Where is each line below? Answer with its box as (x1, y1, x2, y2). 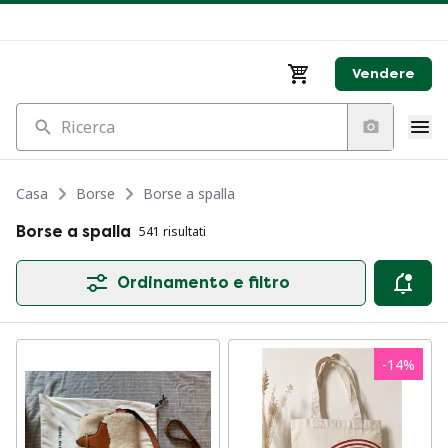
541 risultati (139, 223, 206, 240)
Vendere (352, 65, 415, 82)
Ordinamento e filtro (116, 273, 290, 292)
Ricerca (15, 103, 69, 125)
